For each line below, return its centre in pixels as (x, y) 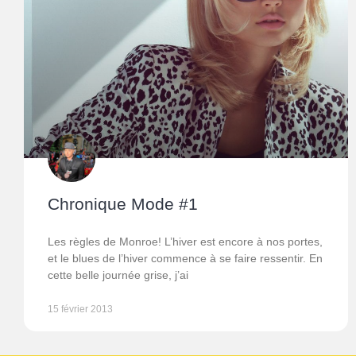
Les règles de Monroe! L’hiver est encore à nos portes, (185, 242)
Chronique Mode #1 (123, 204)
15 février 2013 (80, 310)
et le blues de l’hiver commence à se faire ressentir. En (185, 259)
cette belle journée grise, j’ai (118, 275)
